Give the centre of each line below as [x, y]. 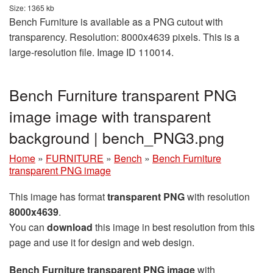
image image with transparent [110, 116]
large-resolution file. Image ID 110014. [91, 52]
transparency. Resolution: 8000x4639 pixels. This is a [124, 37]
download [70, 227]
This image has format [58, 197]
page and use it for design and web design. [102, 243]
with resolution [217, 197]
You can [28, 227]
